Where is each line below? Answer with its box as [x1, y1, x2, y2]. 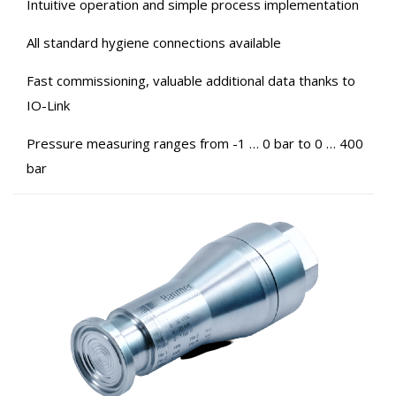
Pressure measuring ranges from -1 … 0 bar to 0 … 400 [27, 133, 363, 152]
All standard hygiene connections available [27, 33, 281, 51]
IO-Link [27, 95, 70, 114]
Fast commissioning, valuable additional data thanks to [27, 71, 355, 89]
